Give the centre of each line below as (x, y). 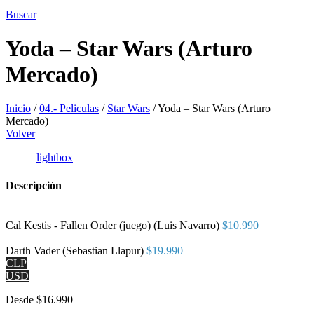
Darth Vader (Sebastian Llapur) (75, 250)
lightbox (55, 158)
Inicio (18, 109)
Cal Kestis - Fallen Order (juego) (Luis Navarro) (112, 225)
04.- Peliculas (69, 109)
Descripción (34, 185)
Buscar (21, 14)
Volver (20, 134)
